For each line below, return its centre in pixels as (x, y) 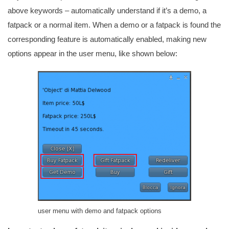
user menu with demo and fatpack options (100, 211)
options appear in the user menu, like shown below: (93, 53)
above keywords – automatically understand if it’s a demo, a (107, 10)
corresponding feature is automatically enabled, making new (107, 39)
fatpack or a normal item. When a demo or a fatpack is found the (114, 25)
